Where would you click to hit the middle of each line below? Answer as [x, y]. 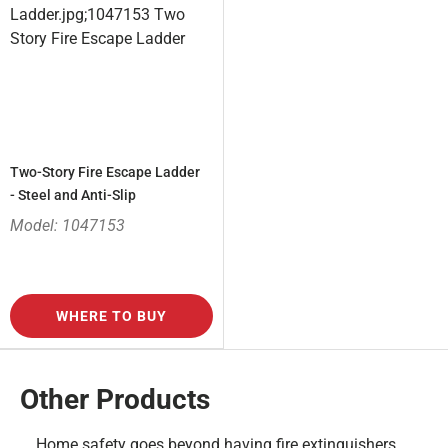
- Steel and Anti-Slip [73, 195]
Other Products [115, 400]
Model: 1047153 [67, 226]
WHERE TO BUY [111, 316]
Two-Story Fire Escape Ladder [105, 172]
